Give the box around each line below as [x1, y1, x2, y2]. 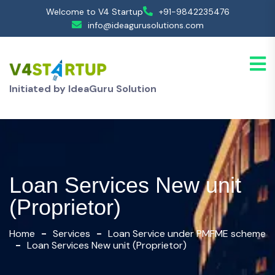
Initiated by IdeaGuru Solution [9, 82, 157, 95]
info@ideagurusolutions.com [87, 20, 204, 31]
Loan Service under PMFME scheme [108, 227, 266, 240]
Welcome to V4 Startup [45, 6, 143, 17]
